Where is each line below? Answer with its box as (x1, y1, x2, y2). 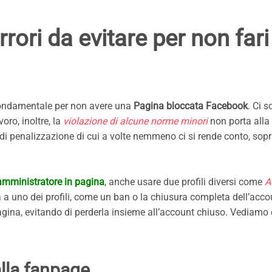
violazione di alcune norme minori (63, 115, 208, 127)
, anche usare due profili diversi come (104, 176, 265, 188)
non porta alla (208, 115, 270, 127)
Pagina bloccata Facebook (134, 100, 248, 112)
